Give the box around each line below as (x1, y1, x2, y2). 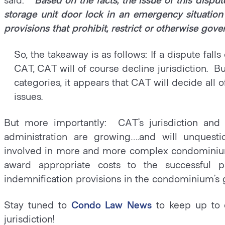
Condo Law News (71, 198, 152, 210)
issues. (14, 90, 43, 102)
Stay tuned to (4, 198, 71, 210)
